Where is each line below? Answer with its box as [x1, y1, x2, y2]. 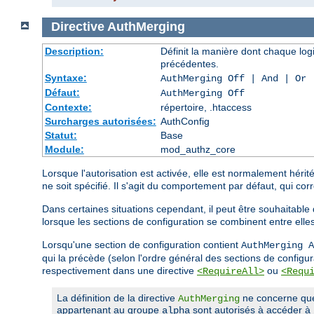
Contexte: [44, 101, 92, 113]
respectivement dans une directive [42, 264, 197, 276]
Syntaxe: [44, 71, 87, 83]
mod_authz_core [160, 143, 235, 155]
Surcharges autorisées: [44, 115, 156, 127]
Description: [44, 45, 104, 57]
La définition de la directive [57, 292, 178, 303]
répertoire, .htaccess [160, 101, 252, 113]
